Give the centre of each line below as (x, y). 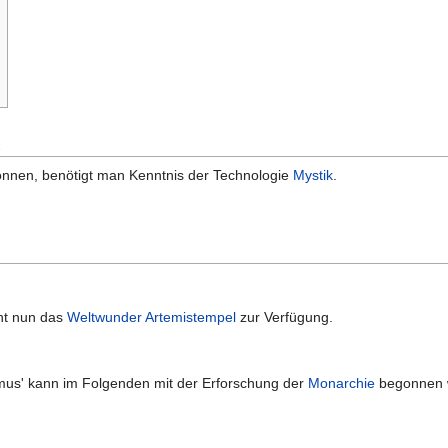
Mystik (313, 174)
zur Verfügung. (285, 317)
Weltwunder (105, 317)
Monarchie (342, 383)
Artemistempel (191, 317)
